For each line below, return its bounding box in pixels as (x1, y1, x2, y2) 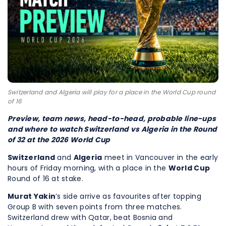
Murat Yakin (8, 191, 56, 202)
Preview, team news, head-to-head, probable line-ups (8, 114, 216, 124)
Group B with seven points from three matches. (8, 202, 182, 212)
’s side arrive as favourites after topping (55, 191, 201, 202)
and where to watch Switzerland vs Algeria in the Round (8, 124, 217, 135)
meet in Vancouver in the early (102, 152, 218, 163)
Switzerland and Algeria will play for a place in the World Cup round (8, 88, 216, 97)
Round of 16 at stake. (8, 174, 83, 184)
